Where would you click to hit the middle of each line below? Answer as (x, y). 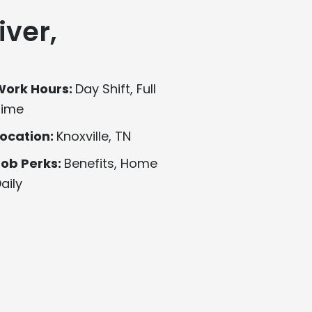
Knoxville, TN (93, 136)
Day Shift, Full (115, 89)
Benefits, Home (110, 164)
